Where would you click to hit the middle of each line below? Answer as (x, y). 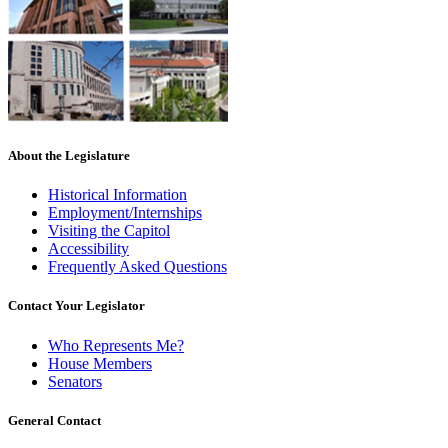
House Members (100, 363)
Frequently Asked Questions (137, 267)
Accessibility (88, 249)
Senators (75, 381)
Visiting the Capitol (109, 231)
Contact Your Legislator (76, 306)
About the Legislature (69, 155)
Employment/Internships (125, 213)
